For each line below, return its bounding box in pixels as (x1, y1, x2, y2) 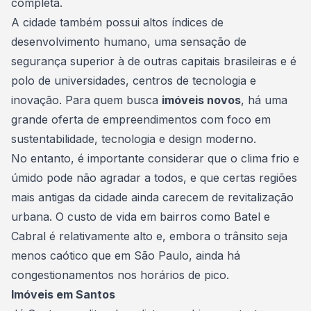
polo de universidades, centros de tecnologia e (11, 74, 256, 87)
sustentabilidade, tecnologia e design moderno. (11, 132, 260, 146)
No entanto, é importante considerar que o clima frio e (11, 151, 299, 165)
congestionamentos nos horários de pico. (11, 268, 229, 282)
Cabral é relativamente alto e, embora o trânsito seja (11, 229, 287, 243)
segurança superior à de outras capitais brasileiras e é (11, 54, 296, 68)
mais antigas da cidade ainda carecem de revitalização (11, 190, 294, 204)
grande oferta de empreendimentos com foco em (11, 112, 271, 126)
